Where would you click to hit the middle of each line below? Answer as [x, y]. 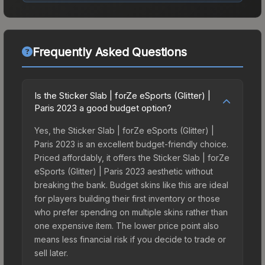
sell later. [51, 253]
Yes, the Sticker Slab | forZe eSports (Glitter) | [124, 130]
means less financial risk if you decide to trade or [130, 239]
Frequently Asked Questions [109, 52]
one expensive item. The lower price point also [127, 225]
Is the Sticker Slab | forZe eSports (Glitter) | [122, 95]
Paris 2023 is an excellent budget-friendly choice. [131, 144]
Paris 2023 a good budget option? [103, 108]
